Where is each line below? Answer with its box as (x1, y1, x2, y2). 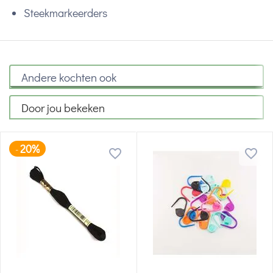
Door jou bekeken (21, 99, 105, 115)
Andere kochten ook (21, 69, 116, 85)
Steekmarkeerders (24, 5, 107, 21)
